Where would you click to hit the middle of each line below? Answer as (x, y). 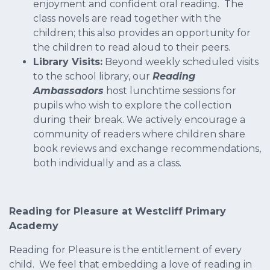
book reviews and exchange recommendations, (147, 149)
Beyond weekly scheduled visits (181, 62)
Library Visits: (68, 62)
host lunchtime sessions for (170, 91)
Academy (34, 226)
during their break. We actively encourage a (139, 120)
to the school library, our (93, 77)
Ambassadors (68, 91)
